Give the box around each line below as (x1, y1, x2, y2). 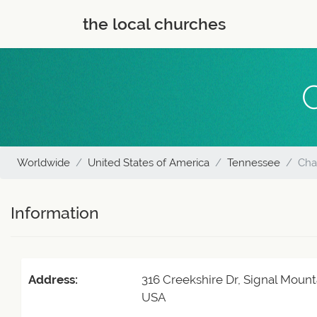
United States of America (88, 156, 209, 169)
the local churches (83, 15, 226, 33)
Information (11, 204, 99, 222)
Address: (28, 272, 78, 287)
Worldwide (17, 156, 70, 169)
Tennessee (227, 156, 280, 169)
